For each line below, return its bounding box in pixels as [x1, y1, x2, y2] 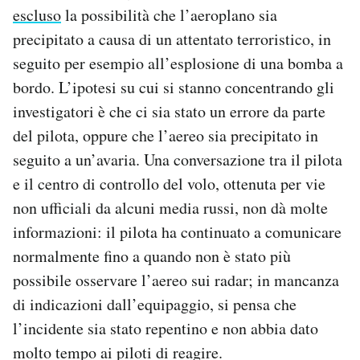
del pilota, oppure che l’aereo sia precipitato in [13, 124, 318, 146]
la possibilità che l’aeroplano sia [61, 3, 277, 26]
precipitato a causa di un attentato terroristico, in [13, 27, 331, 50]
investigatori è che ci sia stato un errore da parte [13, 100, 325, 122]
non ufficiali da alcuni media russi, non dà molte [13, 196, 328, 219]
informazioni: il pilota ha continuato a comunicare [13, 220, 342, 243]
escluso [13, 3, 61, 26]
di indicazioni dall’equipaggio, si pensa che [13, 292, 297, 315]
